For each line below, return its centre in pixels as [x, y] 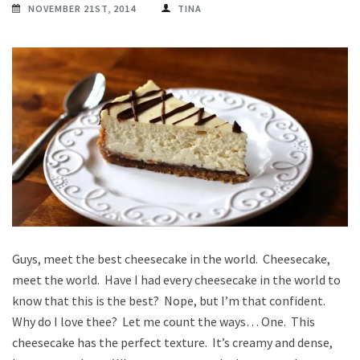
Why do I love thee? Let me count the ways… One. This [164, 321]
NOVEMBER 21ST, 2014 [82, 8]
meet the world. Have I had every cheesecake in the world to [176, 279]
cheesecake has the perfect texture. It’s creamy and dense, [172, 342]
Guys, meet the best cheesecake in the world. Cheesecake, [171, 258]
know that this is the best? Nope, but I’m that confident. [169, 300]
